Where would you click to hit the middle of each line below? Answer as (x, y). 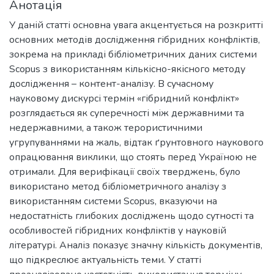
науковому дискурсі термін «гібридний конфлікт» (124, 98)
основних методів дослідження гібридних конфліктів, (135, 39)
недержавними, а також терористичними (106, 128)
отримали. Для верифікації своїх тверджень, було (125, 172)
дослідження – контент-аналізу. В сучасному (111, 83)
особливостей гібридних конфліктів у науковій (118, 230)
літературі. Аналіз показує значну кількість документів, (136, 245)
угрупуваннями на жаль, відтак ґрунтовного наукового (136, 142)
